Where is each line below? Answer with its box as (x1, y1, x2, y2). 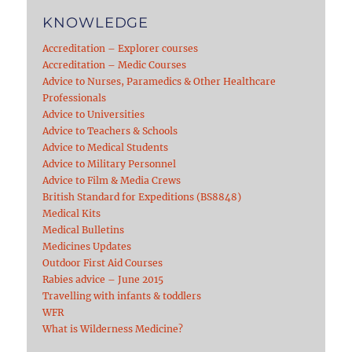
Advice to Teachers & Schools (42, 124, 178, 137)
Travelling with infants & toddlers (42, 289, 202, 302)
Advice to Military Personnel (42, 157, 177, 170)
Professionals (42, 91, 107, 104)
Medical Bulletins (42, 223, 125, 236)
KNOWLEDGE (42, 13, 149, 31)
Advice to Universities (42, 108, 145, 120)
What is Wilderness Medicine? (42, 322, 184, 335)
